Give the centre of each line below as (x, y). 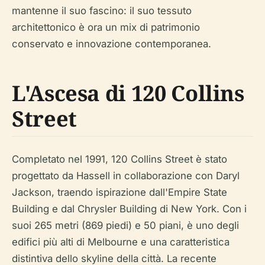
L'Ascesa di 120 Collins (128, 93)
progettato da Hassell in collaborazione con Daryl (126, 176)
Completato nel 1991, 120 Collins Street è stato (119, 159)
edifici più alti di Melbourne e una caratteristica (121, 242)
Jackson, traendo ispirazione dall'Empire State (119, 193)
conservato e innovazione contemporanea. (112, 44)
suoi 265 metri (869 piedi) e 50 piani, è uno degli (125, 226)
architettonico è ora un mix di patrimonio (106, 28)
